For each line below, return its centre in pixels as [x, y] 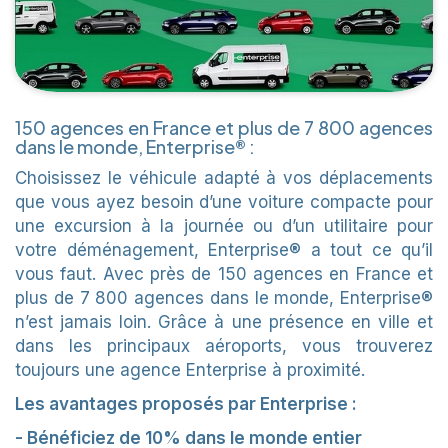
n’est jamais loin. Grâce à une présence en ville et [224, 321]
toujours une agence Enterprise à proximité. [190, 369]
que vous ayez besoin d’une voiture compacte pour [224, 201]
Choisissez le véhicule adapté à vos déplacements [224, 177]
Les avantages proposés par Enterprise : [186, 403]
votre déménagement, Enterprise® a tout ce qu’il [224, 249]
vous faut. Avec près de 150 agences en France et [224, 273]
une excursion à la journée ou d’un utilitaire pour [224, 225]
